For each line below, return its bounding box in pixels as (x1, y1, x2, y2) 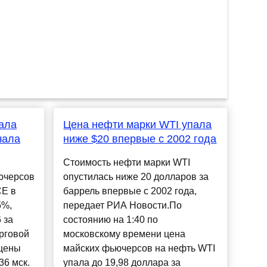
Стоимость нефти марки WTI (63, 157, 191, 168)
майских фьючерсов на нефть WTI (63, 243, 216, 254)
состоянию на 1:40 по (63, 215, 159, 225)
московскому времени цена (63, 229, 186, 240)
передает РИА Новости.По (63, 200, 182, 211)
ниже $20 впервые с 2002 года (63, 133, 217, 145)
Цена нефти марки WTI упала (63, 119, 212, 131)
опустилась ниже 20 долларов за (63, 172, 209, 182)
